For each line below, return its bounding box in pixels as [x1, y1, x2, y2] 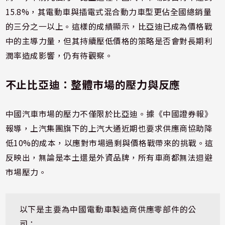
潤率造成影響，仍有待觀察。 [5, 49, 114, 61]
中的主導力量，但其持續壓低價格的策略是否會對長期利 [5, 35, 213, 47]
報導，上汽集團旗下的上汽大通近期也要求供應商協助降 [5, 122, 213, 134]
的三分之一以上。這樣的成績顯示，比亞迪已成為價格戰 [5, 20, 213, 32]
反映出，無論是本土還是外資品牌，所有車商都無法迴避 [5, 151, 213, 163]
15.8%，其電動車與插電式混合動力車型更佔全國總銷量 [5, 6, 212, 18]
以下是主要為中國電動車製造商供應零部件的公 [19, 203, 197, 215]
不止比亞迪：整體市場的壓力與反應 [5, 76, 181, 92]
